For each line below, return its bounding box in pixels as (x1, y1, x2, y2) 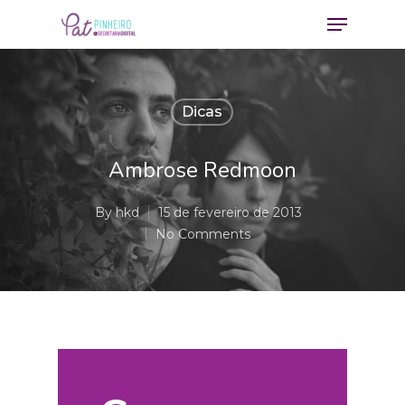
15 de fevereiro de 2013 (157, 204, 302, 221)
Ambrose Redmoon (108, 155, 297, 184)
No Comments (155, 226, 250, 242)
